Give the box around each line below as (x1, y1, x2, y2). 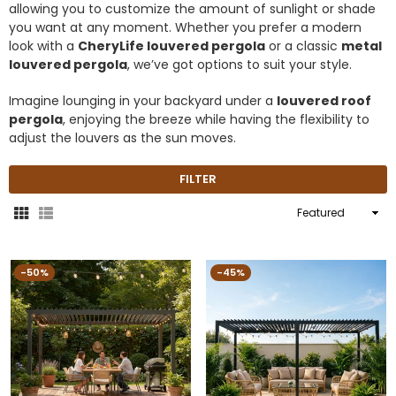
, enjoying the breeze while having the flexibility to (63, 110, 369, 128)
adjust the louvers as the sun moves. (9, 128, 240, 147)
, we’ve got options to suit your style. (127, 55, 352, 73)
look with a (9, 36, 78, 55)
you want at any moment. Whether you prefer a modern (9, 18, 362, 36)
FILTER (179, 170, 217, 187)
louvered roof (277, 91, 371, 110)
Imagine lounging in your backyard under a (9, 91, 277, 110)
